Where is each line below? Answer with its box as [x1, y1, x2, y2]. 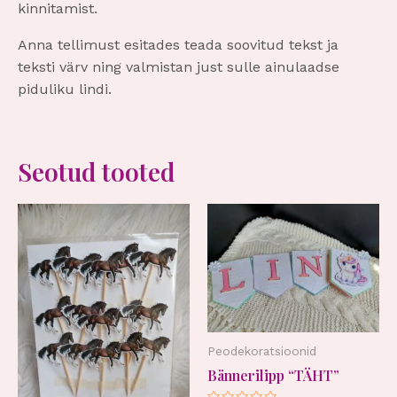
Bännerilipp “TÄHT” [207, 365, 339, 385]
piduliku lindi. [18, 81, 112, 98]
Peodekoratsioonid [207, 344, 316, 358]
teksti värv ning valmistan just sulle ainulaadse [18, 58, 339, 76]
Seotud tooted [18, 155, 175, 189]
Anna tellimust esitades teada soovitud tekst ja [18, 36, 339, 54]
